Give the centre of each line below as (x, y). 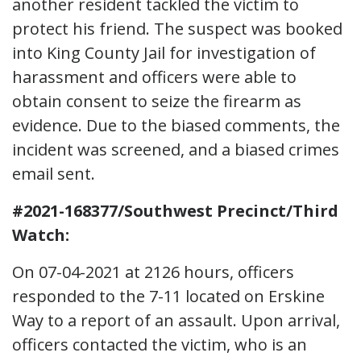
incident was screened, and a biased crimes (176, 149)
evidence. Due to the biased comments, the (176, 125)
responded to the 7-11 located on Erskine (168, 296)
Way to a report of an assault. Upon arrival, (176, 320)
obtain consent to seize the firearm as (157, 101)
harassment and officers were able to (154, 77)
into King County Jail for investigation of (164, 52)
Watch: (41, 234)
